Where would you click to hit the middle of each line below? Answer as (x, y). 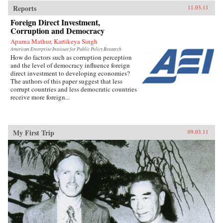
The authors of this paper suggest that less (66, 81)
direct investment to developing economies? (70, 73)
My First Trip (34, 132)
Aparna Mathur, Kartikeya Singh (54, 41)
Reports (25, 8)
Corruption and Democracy (57, 30)
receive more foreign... (40, 97)
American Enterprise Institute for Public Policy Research (66, 49)
